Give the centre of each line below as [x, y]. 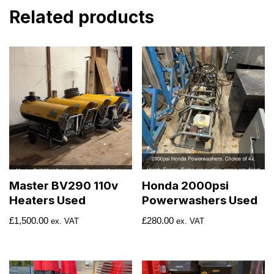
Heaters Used [47, 200]
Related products [82, 17]
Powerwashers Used [200, 200]
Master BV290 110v [64, 185]
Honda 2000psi [186, 185]
